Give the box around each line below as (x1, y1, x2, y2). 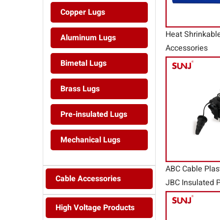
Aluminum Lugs (60, 32, 116, 44)
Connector (165, 191, 201, 203)
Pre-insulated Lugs (60, 109, 127, 121)
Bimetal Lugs (60, 57, 107, 70)
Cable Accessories (55, 173, 121, 185)
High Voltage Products (55, 202, 135, 214)
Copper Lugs (60, 6, 105, 19)
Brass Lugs (60, 83, 100, 95)
